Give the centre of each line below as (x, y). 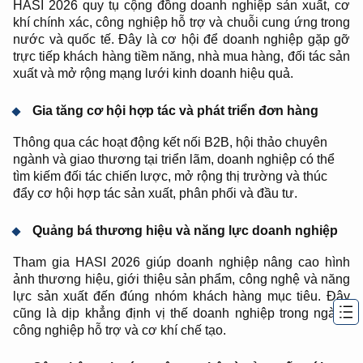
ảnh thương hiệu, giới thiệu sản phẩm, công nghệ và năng (181, 279)
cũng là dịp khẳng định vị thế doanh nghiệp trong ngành (181, 313)
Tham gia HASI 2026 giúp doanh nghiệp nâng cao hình (181, 262)
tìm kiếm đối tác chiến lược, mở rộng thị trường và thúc (170, 176)
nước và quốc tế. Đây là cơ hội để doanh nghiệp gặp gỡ (181, 39)
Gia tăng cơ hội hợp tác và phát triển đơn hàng (175, 111)
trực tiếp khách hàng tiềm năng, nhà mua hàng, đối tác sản (181, 56)
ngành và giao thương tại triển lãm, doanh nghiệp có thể (174, 159)
